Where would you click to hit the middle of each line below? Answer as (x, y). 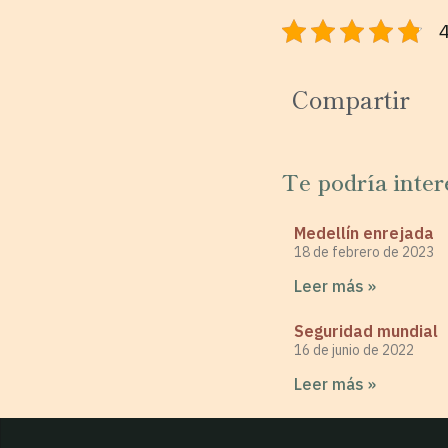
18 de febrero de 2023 (364, 252)
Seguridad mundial (366, 331)
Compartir (351, 98)
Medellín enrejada (364, 233)
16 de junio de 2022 (354, 350)
